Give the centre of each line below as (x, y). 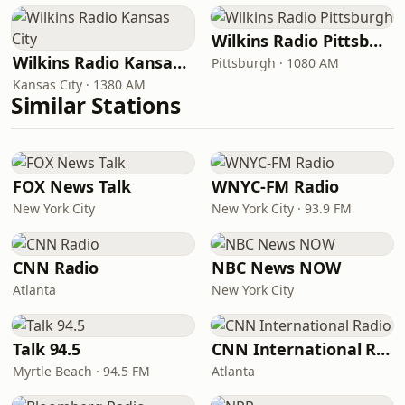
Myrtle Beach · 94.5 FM (81, 371)
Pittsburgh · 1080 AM (275, 63)
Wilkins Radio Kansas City (180, 62)
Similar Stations (96, 105)
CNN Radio (56, 268)
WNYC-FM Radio (275, 186)
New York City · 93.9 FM (282, 208)
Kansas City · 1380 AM (79, 85)
